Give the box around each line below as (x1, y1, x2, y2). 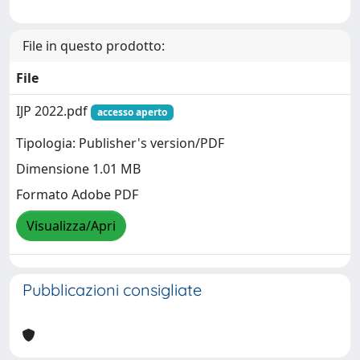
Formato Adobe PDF (16, 186, 138, 204)
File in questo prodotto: (22, 36, 165, 55)
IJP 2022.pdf (16, 101, 91, 120)
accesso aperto (96, 104, 167, 119)
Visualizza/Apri (27, 217, 116, 235)
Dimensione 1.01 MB (16, 160, 141, 178)
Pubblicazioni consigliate (22, 279, 202, 300)
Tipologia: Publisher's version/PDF (16, 134, 224, 153)
